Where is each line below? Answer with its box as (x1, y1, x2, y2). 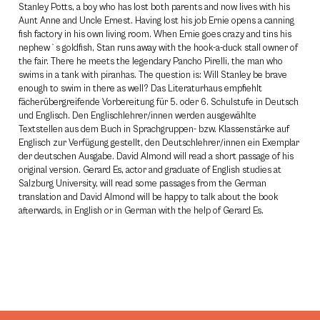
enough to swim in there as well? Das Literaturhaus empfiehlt (19, 83, 262, 94)
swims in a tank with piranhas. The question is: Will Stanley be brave (19, 69, 287, 81)
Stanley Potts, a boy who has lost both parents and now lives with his (19, 1, 290, 13)
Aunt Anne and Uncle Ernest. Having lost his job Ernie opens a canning (19, 15, 294, 26)
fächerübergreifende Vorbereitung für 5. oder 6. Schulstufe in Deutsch (19, 96, 299, 108)
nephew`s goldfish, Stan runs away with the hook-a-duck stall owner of (19, 42, 298, 54)
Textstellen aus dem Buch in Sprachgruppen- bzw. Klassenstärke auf (19, 124, 289, 135)
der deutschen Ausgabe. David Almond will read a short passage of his (19, 151, 294, 162)
